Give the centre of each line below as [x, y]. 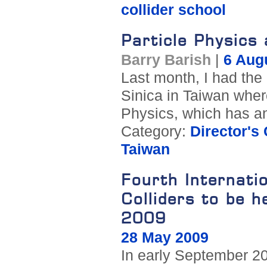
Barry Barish [166, 60]
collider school [173, 10]
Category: [155, 132]
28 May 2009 [164, 238]
